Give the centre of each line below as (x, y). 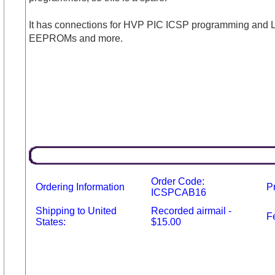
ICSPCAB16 (178, 192)
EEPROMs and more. (76, 38)
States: (50, 222)
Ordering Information (80, 187)
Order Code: (177, 181)
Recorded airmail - (191, 211)
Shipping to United (76, 211)
